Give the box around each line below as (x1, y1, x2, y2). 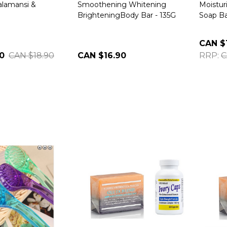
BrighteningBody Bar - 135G (78, 11, 176, 20)
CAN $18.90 (9, 51, 54, 60)
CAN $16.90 (78, 51, 126, 60)
